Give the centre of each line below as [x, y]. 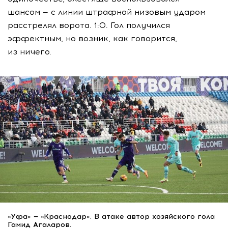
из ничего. [30, 52]
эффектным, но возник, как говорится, [92, 39]
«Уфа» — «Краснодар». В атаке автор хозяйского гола [111, 216]
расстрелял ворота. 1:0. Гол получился [89, 25]
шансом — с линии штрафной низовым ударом [107, 12]
